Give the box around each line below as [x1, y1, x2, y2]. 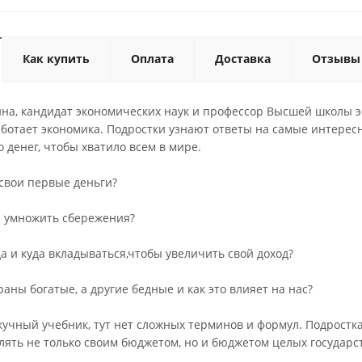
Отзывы [312, 51, 360, 66]
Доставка [215, 51, 271, 66]
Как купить [23, 51, 90, 66]
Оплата [131, 51, 174, 66]
